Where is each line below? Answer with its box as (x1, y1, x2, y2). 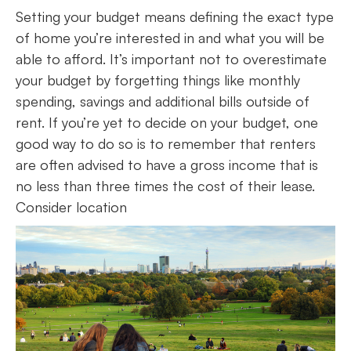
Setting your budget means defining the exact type (16, 7, 334, 25)
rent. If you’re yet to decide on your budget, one (16, 113, 318, 131)
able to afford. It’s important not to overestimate (16, 49, 327, 67)
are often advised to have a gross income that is (16, 155, 318, 173)
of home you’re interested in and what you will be (16, 28, 324, 46)
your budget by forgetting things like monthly (16, 71, 300, 89)
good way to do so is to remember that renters (16, 134, 316, 152)
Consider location (16, 197, 131, 215)
